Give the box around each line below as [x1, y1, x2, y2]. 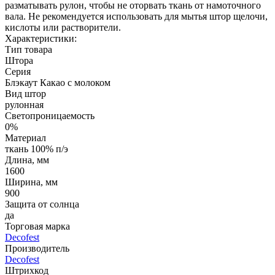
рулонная [5, 99, 44, 110]
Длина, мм [5, 155, 49, 166]
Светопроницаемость [5, 110, 95, 122]
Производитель [5, 243, 69, 254]
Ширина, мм [5, 177, 58, 188]
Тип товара [5, 44, 52, 55]
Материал [5, 133, 46, 144]
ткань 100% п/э [5, 144, 68, 155]
